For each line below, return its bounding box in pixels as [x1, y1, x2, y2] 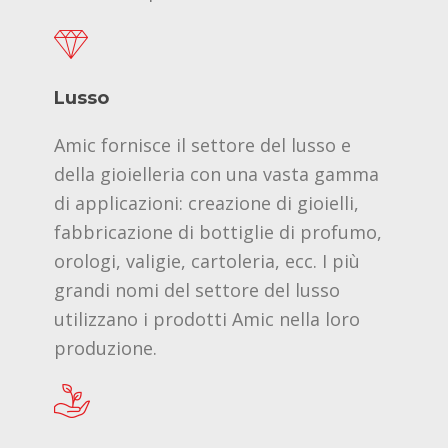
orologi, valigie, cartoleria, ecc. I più [54, 248, 360, 273]
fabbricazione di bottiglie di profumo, [54, 219, 382, 244]
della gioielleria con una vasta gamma [54, 161, 379, 186]
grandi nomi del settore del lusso [54, 277, 340, 302]
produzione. [54, 335, 157, 360]
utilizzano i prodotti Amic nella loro [54, 306, 360, 331]
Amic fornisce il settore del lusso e [54, 132, 351, 157]
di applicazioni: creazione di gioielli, [54, 190, 359, 215]
